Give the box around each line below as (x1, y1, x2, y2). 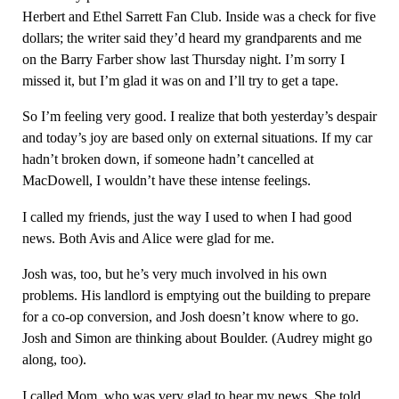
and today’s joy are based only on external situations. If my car (21, 129, 372, 147)
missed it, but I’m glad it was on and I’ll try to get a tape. (21, 72, 338, 90)
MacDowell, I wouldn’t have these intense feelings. (21, 172, 311, 190)
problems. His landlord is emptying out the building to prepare (21, 287, 370, 305)
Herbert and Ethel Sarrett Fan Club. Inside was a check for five (21, 8, 376, 26)
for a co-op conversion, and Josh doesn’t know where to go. (21, 308, 359, 326)
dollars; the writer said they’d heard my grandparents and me (21, 29, 362, 47)
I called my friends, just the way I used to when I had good (21, 208, 352, 225)
